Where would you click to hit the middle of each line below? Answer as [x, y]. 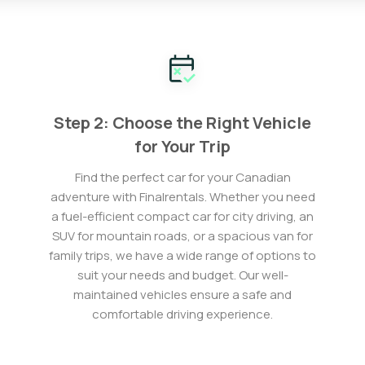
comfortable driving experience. [182, 314]
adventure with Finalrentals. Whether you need [182, 197]
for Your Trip [182, 146]
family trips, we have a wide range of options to [182, 255]
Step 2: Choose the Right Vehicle [182, 123]
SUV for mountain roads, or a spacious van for [182, 236]
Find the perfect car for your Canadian [182, 177]
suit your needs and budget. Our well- [182, 275]
